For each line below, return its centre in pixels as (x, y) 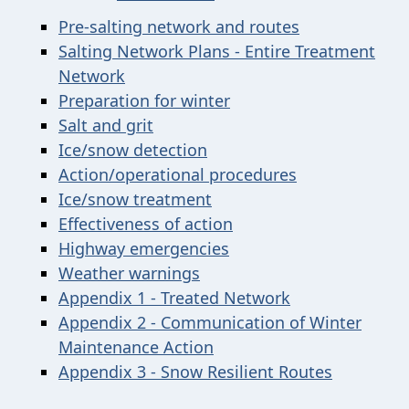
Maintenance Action (136, 347)
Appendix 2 (105, 322)
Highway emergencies (144, 248)
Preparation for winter (144, 100)
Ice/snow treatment (135, 199)
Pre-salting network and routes (179, 26)
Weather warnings (129, 273)
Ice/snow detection (133, 150)
